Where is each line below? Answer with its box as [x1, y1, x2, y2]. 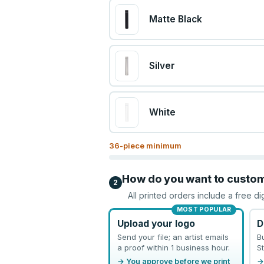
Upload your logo [117, 217, 195, 229]
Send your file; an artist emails [117, 232, 229, 242]
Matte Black [148, 14, 202, 25]
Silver [148, 60, 175, 71]
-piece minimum [120, 141, 182, 150]
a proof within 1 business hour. [117, 242, 230, 252]
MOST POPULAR [176, 206, 232, 213]
